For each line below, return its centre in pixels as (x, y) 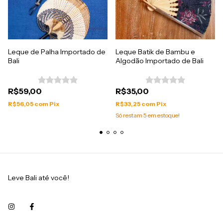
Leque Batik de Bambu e (155, 52)
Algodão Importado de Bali (160, 61)
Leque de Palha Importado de (57, 52)
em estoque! (163, 115)
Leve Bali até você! (39, 178)
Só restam (129, 115)
